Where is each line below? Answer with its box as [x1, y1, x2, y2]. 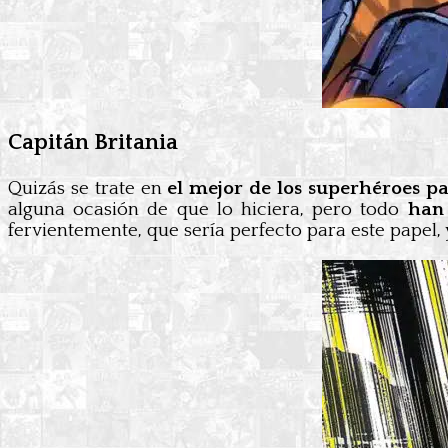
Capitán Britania [8, 130, 178, 156]
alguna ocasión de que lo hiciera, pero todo [8, 198, 408, 220]
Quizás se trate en [8, 177, 168, 199]
